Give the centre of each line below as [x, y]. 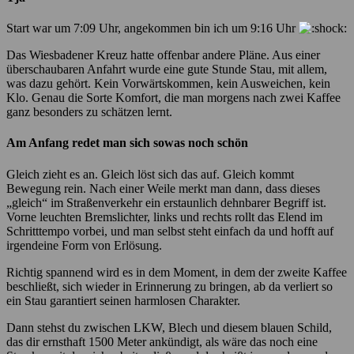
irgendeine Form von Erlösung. [84, 245]
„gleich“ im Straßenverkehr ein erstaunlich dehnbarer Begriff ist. [166, 202]
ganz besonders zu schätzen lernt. [89, 112]
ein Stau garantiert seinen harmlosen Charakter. [123, 300]
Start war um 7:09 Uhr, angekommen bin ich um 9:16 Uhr [153, 28]
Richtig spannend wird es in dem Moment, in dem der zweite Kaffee [177, 272]
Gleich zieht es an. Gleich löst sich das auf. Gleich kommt [150, 174]
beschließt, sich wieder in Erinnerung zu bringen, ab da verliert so [169, 286]
